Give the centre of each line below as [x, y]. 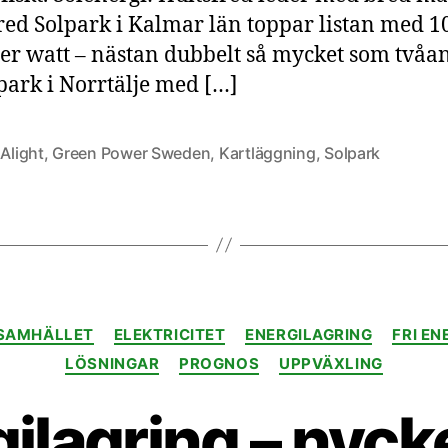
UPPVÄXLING [331, 363]
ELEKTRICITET [169, 334]
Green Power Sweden [131, 152]
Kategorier [266, 325]
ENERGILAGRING [309, 334]
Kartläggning [267, 152]
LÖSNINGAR [112, 363]
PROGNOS [219, 363]
